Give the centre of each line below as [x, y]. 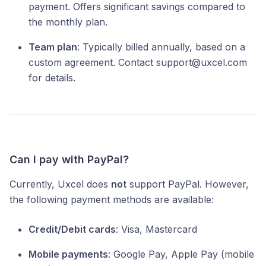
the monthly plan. [68, 22]
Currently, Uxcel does [60, 184]
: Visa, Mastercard [156, 229]
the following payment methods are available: [112, 199]
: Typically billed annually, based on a [161, 47]
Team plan [53, 47]
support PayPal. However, [188, 184]
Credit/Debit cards [72, 229]
